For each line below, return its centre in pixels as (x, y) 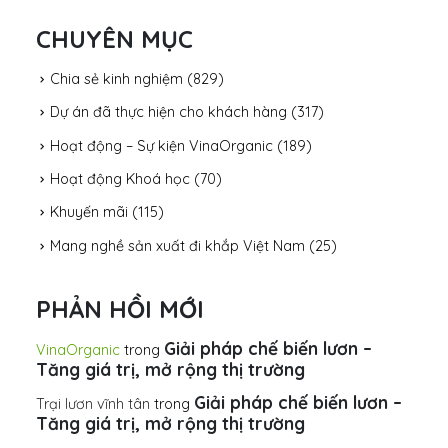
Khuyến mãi (89, 212)
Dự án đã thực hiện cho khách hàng (168, 112)
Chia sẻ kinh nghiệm (116, 78)
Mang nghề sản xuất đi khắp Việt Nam (177, 245)
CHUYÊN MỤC (114, 38)
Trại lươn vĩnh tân (93, 404)
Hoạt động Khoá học (120, 178)
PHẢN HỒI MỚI (120, 309)
